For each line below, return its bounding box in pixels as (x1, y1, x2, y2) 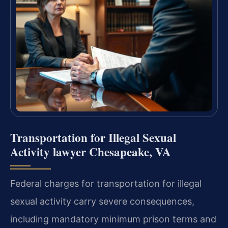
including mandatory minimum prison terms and (10, 213, 216, 224)
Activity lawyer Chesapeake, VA (10, 142, 171, 160)
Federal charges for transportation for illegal (10, 178, 202, 189)
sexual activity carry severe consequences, (10, 195, 194, 207)
